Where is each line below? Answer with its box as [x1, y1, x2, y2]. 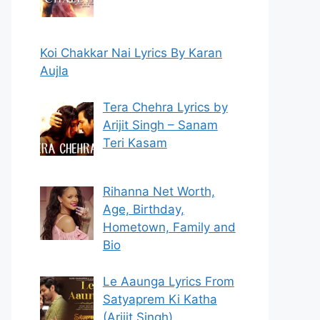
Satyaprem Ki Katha [102, 291, 217, 306]
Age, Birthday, [102, 202, 184, 217]
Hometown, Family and [102, 220, 236, 235]
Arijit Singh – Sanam [102, 117, 218, 132]
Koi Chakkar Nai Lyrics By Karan [40, 46, 222, 61]
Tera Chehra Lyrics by [102, 99, 228, 114]
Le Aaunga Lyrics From [102, 274, 234, 289]
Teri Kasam [102, 135, 167, 150]
